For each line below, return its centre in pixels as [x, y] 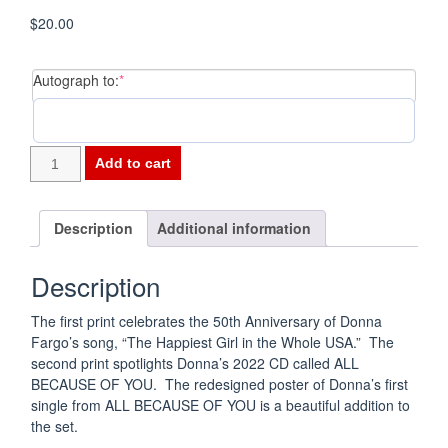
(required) [154, 79]
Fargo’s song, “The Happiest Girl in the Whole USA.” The [212, 342]
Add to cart [132, 163]
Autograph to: [76, 80]
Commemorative [81, 197]
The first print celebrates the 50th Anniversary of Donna [206, 321]
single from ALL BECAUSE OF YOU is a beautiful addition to [220, 405]
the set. [54, 426]
